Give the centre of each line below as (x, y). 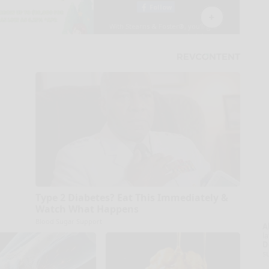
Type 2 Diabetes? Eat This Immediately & (131, 197)
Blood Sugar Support (68, 221)
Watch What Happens (87, 209)
